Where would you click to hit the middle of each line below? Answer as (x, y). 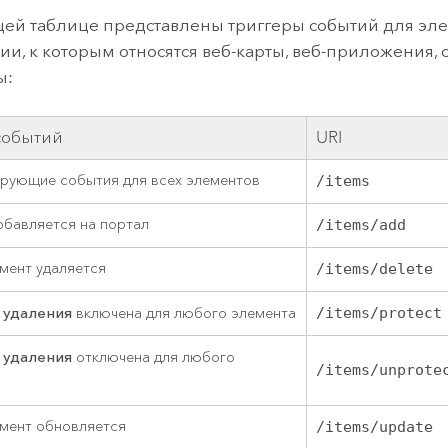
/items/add (361, 225)
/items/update (375, 427)
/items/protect (379, 313)
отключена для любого (154, 358)
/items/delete (375, 269)
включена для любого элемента (184, 314)
